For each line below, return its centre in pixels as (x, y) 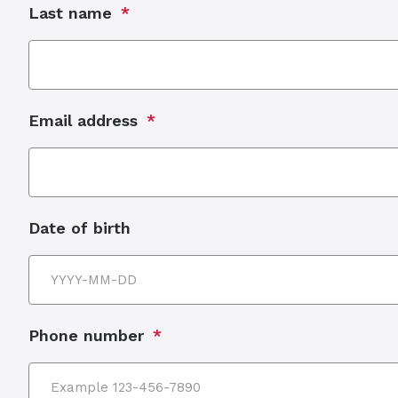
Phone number (86, 335)
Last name (70, 13)
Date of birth (80, 228)
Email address (83, 120)
